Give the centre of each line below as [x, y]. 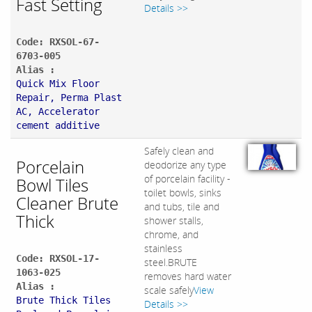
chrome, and [171, 235]
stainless [163, 249]
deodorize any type [185, 165]
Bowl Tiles [52, 185]
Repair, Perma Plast [69, 98]
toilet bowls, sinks [183, 193]
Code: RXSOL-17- [58, 259]
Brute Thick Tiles [63, 301]
